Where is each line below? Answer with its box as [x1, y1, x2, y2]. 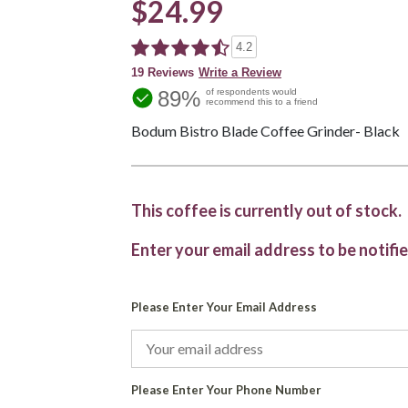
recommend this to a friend [206, 97, 318, 107]
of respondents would [206, 87, 297, 97]
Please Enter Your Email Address [131, 300, 317, 315]
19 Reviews [131, 66, 194, 80]
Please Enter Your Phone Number [131, 382, 321, 398]
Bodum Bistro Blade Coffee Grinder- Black [131, 122, 400, 140]
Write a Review [199, 66, 281, 80]
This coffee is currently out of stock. [131, 200, 402, 221]
